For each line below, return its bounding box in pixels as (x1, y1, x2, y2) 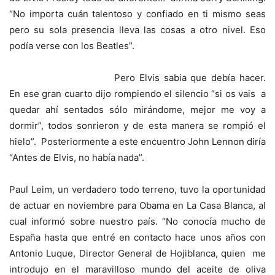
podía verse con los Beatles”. (9, 40, 134, 52)
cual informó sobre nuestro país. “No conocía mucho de (9, 215, 266, 227)
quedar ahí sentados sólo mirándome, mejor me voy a (9, 104, 266, 115)
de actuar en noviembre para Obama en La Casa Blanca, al (9, 199, 266, 211)
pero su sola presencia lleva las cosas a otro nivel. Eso (9, 24, 266, 36)
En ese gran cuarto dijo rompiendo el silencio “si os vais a (9, 88, 266, 99)
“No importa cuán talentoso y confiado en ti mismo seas (9, 8, 266, 20)
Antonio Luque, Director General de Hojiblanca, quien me (9, 247, 266, 259)
